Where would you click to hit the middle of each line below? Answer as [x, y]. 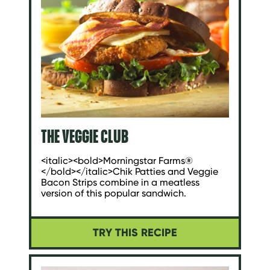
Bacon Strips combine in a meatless [120, 182]
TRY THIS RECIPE [135, 233]
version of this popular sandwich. [114, 193]
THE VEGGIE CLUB [85, 136]
